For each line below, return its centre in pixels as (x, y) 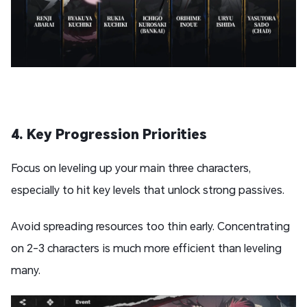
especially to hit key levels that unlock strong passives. (148, 190)
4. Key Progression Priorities (109, 134)
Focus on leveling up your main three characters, (131, 168)
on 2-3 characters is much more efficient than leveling (146, 248)
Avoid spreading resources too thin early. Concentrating (150, 226)
